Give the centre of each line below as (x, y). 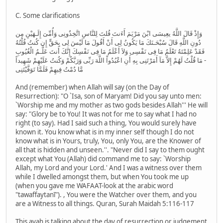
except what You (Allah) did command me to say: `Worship (103, 159)
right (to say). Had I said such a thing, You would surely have (106, 123)
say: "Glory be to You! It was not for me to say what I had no (106, 114)
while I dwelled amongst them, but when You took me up (102, 177)
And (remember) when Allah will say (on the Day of (92, 87)
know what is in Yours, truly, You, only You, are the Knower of (108, 141)
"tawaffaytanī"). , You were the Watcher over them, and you (106, 195)
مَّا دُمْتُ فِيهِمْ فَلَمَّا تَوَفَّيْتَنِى (49, 69)
